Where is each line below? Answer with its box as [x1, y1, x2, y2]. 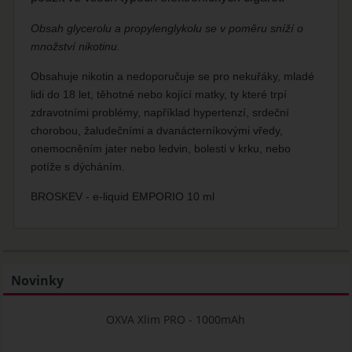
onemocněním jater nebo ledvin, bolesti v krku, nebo [31, 141, 291, 155]
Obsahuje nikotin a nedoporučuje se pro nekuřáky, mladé [31, 69, 315, 82]
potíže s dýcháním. [31, 159, 126, 173]
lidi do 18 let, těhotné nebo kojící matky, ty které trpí [31, 87, 288, 101]
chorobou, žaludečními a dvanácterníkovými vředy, [31, 123, 284, 137]
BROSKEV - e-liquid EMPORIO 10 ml [31, 189, 215, 203]
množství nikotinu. [31, 39, 124, 53]
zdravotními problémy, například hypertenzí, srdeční [31, 105, 290, 119]
